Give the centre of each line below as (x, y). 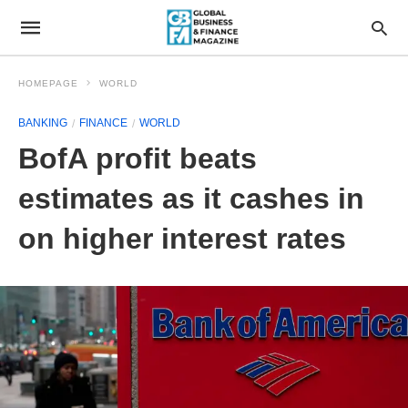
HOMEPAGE (48, 83)
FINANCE (103, 123)
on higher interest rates (182, 239)
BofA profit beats (138, 158)
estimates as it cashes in (191, 199)
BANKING (43, 123)
